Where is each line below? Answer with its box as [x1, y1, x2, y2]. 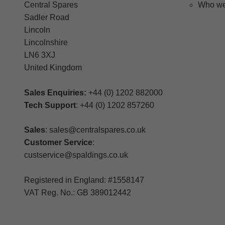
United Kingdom [24, 63, 82, 72]
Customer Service [24, 138, 92, 147]
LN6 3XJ [24, 51, 55, 60]
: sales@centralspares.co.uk [45, 126, 146, 135]
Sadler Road [24, 13, 69, 22]
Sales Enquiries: [24, 88, 86, 97]
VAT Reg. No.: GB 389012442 [24, 188, 131, 197]
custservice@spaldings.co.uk [24, 151, 128, 160]
